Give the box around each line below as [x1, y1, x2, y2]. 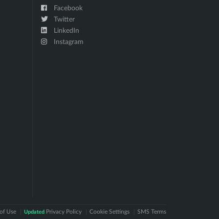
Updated [23, 209, 44, 215]
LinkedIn [51, 27, 79, 35]
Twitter [51, 16, 75, 23]
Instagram [51, 39, 84, 46]
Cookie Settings [89, 209, 130, 215]
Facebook [51, 5, 83, 12]
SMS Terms [137, 209, 166, 215]
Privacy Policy [44, 209, 82, 215]
